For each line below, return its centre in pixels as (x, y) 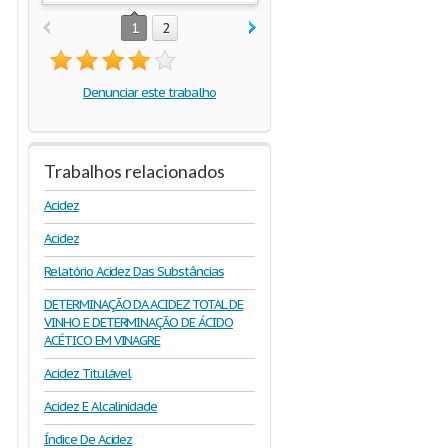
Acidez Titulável (88, 373)
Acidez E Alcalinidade (101, 406)
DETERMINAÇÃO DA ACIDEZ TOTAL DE (143, 304)
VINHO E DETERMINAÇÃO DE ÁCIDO (138, 322)
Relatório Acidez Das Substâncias (134, 271)
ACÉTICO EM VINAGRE (102, 340)
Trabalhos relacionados (134, 171)
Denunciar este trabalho (149, 92)
